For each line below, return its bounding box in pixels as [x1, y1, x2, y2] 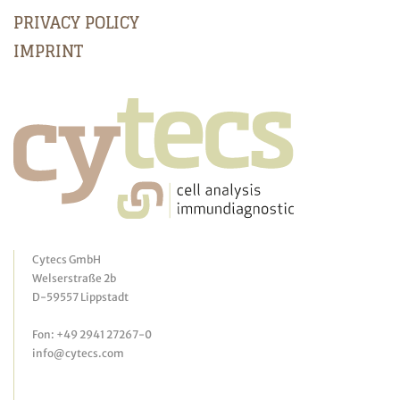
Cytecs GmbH [32, 253, 101, 267]
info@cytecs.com [32, 346, 124, 361]
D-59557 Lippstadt [32, 290, 129, 304]
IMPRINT [13, 37, 83, 66]
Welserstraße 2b [32, 271, 116, 286]
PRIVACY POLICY [13, 8, 139, 37]
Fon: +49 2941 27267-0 [32, 328, 152, 342]
